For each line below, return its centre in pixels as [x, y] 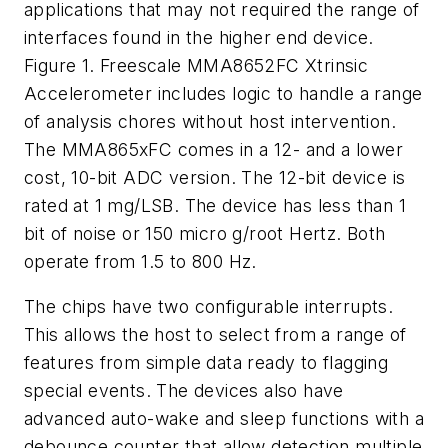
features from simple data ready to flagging [206, 363]
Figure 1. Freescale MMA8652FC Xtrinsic [196, 65]
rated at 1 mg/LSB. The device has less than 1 [215, 205]
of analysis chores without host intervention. [210, 121]
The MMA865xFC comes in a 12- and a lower [213, 149]
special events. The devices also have [184, 391]
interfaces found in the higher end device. [199, 37]
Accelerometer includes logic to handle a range [223, 93]
